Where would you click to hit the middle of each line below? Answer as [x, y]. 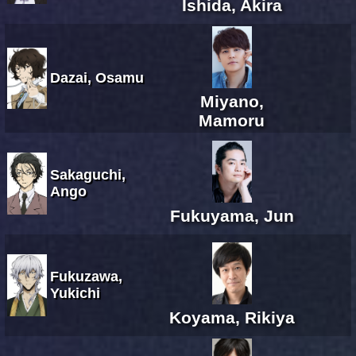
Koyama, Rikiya [232, 317]
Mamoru [232, 120]
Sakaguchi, [88, 174]
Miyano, [232, 101]
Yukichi [75, 293]
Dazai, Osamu [97, 77]
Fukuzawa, [86, 276]
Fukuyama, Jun [232, 215]
